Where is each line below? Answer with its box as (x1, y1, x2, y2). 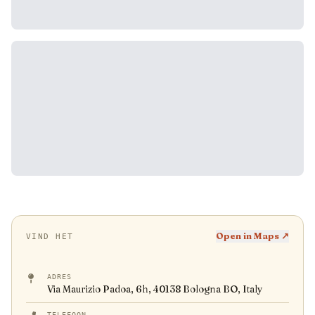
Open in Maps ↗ (216, 231, 289, 241)
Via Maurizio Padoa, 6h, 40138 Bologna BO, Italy (47, 283, 262, 295)
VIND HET (26, 231, 74, 240)
